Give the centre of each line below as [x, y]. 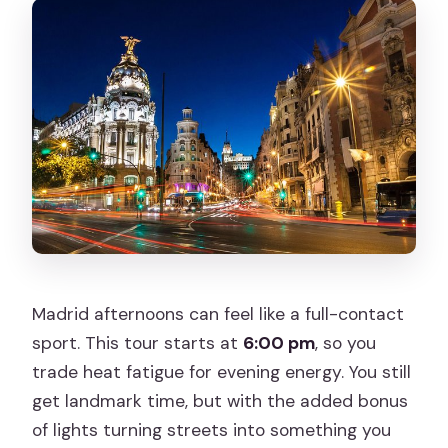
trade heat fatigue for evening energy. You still [222, 372]
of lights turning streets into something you [212, 430]
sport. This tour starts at [138, 343]
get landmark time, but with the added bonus [220, 401]
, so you [346, 343]
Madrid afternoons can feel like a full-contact [218, 314]
